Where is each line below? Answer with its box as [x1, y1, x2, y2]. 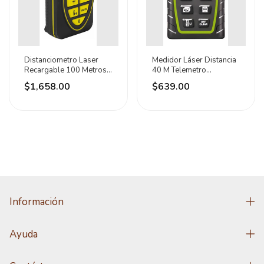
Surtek [24, 75, 46, 85]
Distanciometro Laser [24, 55, 98, 65]
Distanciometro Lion [151, 75, 222, 85]
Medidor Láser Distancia [151, 55, 236, 65]
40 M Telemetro [151, 65, 206, 75]
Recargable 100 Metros [24, 65, 107, 75]
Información [9, 195, 64, 209]
